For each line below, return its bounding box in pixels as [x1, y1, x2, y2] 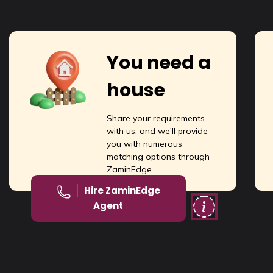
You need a [107, 50, 211, 76]
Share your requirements [107, 113, 205, 124]
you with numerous [107, 138, 182, 150]
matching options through [107, 151, 210, 163]
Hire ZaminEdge [83, 184, 160, 197]
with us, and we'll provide [107, 126, 208, 137]
